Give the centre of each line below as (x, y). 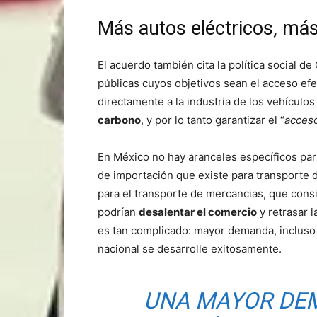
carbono (119, 120)
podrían (118, 212)
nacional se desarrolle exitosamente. (190, 248)
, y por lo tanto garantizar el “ (213, 120)
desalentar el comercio (198, 212)
